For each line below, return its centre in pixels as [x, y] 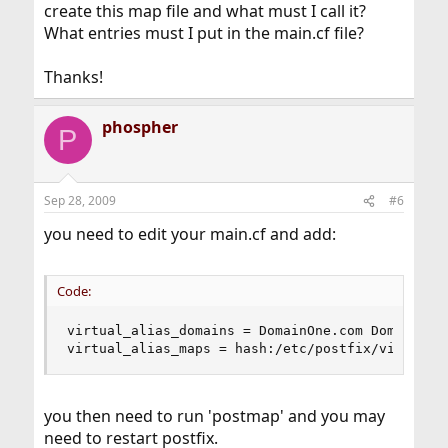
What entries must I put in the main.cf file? [203, 33]
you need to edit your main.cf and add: [189, 234]
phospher [139, 127]
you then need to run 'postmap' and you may [214, 416]
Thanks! [73, 77]
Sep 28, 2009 [79, 201]
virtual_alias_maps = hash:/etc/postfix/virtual [250, 349]
